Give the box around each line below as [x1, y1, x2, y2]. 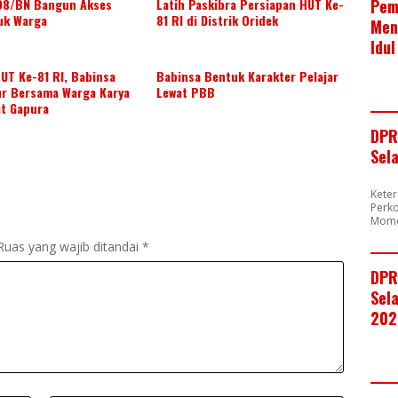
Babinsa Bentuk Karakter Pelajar [155, 66, 338, 85]
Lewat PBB [155, 82, 215, 101]
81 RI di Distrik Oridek [155, 10, 278, 29]
